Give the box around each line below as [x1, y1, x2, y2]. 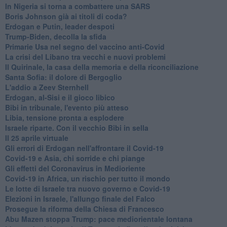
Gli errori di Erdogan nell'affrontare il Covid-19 [5, 142, 164, 153]
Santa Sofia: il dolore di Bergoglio [5, 71, 122, 82]
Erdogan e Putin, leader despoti [5, 21, 115, 31]
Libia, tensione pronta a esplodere [5, 112, 124, 123]
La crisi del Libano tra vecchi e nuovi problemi [5, 51, 166, 62]
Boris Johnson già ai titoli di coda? [5, 11, 127, 21]
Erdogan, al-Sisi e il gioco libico [5, 92, 115, 102]
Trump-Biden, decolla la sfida [5, 31, 106, 42]
